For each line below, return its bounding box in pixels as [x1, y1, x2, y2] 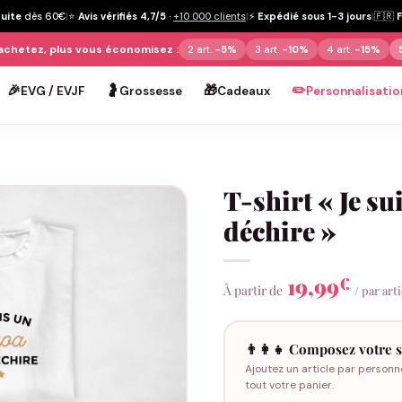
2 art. [187, 43, 214, 56]
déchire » [223, 214, 336, 248]
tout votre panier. [244, 378, 334, 392]
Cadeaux [217, 83, 271, 99]
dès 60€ [22, 10, 66, 22]
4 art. [326, 43, 354, 56]
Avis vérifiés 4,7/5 [78, 10, 166, 22]
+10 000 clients [173, 10, 246, 22]
